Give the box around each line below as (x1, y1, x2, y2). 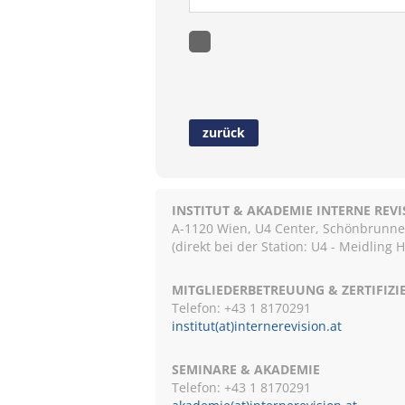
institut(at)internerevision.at (172, 317, 342, 334)
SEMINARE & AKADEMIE (172, 361, 320, 378)
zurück (202, 124, 245, 141)
